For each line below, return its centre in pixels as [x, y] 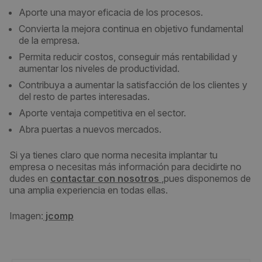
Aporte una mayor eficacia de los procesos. [111, 12]
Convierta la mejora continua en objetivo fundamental [131, 29]
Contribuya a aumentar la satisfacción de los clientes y [133, 85]
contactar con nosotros [106, 178]
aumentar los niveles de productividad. [99, 68]
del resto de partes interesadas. [84, 96]
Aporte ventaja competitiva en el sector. [102, 113]
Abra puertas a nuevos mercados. [90, 129]
